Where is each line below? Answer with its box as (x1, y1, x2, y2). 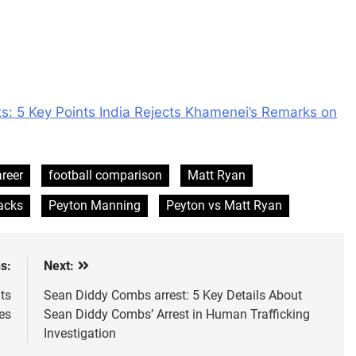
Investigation (43, 326, 116, 342)
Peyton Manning (48, 198, 141, 214)
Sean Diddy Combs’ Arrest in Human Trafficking (43, 307, 310, 323)
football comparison (48, 168, 162, 184)
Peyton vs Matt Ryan (166, 198, 282, 214)
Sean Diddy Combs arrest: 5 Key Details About (43, 288, 302, 304)
